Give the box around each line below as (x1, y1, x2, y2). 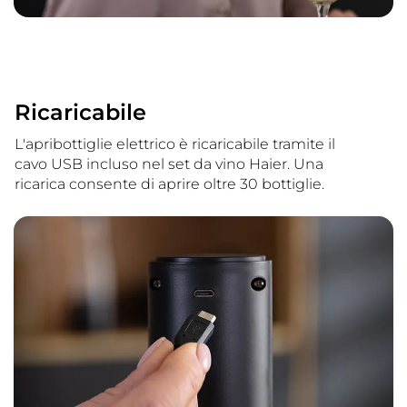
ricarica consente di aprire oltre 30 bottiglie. (15, 175, 324, 194)
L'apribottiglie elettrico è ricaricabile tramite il (15, 135, 335, 154)
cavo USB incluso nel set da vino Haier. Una (15, 155, 323, 174)
